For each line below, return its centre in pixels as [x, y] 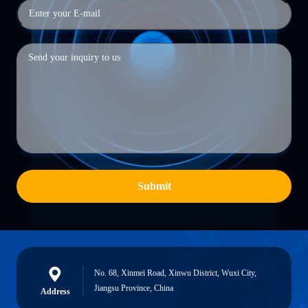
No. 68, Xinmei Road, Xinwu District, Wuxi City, [175, 273]
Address [55, 291]
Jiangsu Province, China [134, 288]
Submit [154, 186]
